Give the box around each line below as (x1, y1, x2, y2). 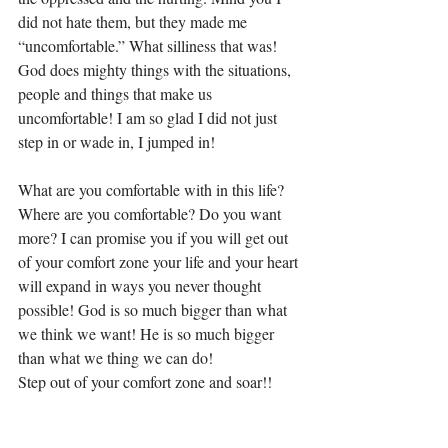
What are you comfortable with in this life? (18, 178, 288, 200)
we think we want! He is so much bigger (18, 322, 278, 344)
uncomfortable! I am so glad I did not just (18, 106, 281, 128)
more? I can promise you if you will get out (18, 226, 292, 248)
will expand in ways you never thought (18, 274, 265, 296)
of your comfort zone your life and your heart (18, 250, 302, 272)
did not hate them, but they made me (18, 10, 251, 32)
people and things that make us (18, 82, 216, 104)
